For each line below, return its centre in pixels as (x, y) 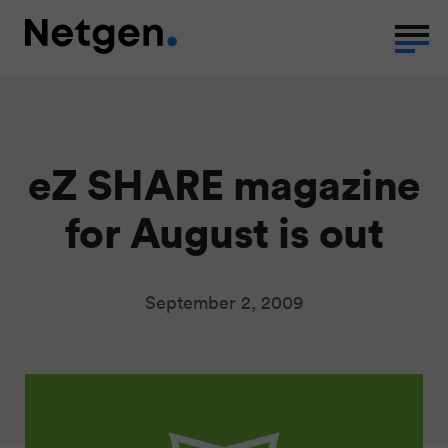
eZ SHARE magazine (224, 183)
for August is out (224, 231)
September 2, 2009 (224, 302)
